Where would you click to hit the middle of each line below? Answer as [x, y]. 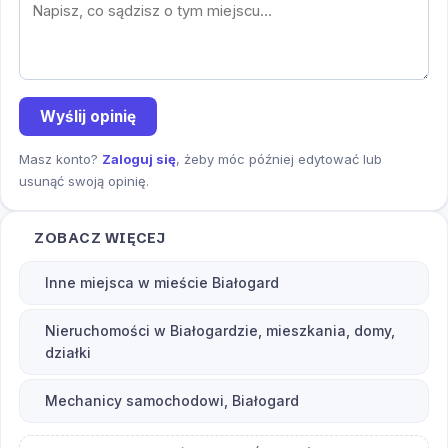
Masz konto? [60, 159]
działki [68, 353]
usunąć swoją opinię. [84, 181]
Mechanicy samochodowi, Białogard [172, 401]
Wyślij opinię [87, 116]
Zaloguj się [139, 159]
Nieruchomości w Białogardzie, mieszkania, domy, [220, 331]
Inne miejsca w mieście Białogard [162, 283]
